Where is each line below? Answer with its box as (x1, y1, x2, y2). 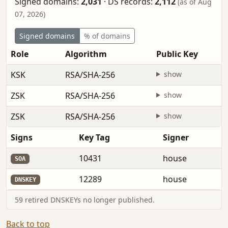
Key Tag (79, 131, 110, 143)
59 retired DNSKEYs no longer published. (15, 194, 155, 205)
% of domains (84, 31, 130, 41)
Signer (163, 131, 189, 143)
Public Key (156, 48, 198, 60)
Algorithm (65, 48, 107, 60)
